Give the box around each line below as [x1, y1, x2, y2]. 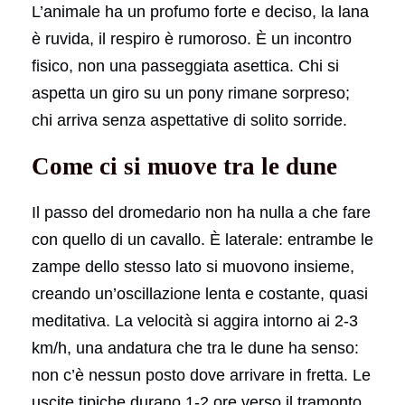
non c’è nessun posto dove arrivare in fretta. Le [32, 365, 371, 384]
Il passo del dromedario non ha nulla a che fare [32, 202, 371, 221]
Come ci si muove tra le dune [32, 152, 337, 180]
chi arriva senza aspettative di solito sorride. [32, 110, 347, 129]
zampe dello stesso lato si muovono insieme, [32, 257, 354, 276]
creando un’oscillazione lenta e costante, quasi [32, 284, 368, 303]
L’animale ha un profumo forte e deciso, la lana [32, 2, 369, 21]
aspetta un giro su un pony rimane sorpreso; [32, 83, 350, 102]
